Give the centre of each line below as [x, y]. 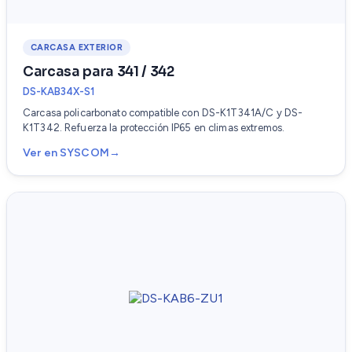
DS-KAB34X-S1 [59, 92]
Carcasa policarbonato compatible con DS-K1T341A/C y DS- [163, 113]
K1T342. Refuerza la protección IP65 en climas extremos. [154, 128]
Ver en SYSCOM [66, 153]
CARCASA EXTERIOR [77, 48]
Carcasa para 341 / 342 [99, 72]
